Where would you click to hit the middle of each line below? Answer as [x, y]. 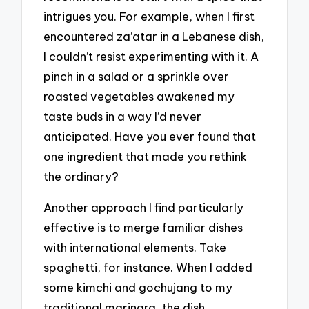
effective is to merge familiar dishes [143, 228]
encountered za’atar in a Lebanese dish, [154, 37]
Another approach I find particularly [144, 208]
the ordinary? [81, 177]
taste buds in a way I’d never [123, 117]
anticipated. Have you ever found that [150, 137]
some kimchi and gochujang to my [138, 288]
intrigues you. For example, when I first [149, 17]
